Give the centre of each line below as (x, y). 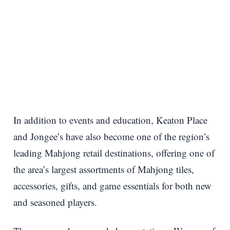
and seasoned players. (55, 202)
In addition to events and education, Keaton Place (110, 120)
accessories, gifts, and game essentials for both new (112, 185)
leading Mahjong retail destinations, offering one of (114, 152)
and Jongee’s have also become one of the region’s (111, 136)
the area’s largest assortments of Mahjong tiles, (104, 169)
